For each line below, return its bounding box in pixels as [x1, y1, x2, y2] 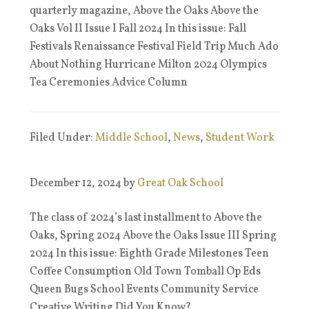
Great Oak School [137, 176, 223, 191]
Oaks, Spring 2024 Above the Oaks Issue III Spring [29, 228, 277, 243]
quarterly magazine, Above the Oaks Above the [29, 3, 259, 19]
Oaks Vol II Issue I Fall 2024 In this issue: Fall [29, 21, 246, 37]
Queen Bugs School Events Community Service [29, 282, 259, 297]
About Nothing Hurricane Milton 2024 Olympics [29, 57, 267, 72]
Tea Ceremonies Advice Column [29, 75, 188, 90]
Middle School [94, 130, 168, 146]
